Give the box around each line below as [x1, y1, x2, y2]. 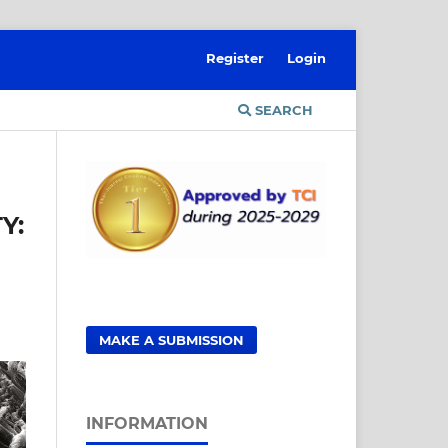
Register [206, 49, 265, 66]
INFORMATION [86, 413, 208, 433]
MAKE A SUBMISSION [99, 331, 245, 348]
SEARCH [251, 101, 313, 118]
